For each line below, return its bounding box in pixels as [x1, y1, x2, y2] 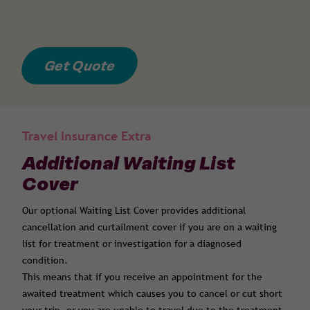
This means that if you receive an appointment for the [22, 271, 262, 284]
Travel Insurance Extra [22, 128, 152, 145]
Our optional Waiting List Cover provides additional [22, 204, 246, 217]
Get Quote [42, 56, 117, 75]
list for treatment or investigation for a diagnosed [22, 237, 241, 250]
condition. [22, 254, 68, 267]
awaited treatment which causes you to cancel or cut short [22, 287, 282, 300]
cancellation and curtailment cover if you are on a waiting [22, 221, 277, 234]
